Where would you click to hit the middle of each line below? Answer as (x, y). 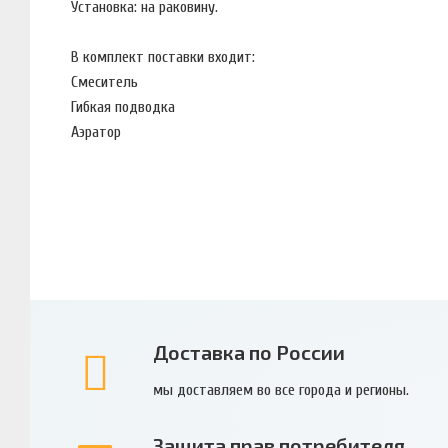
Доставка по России (248, 352)
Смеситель (104, 81)
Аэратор (96, 131)
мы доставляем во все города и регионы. (280, 389)
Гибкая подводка (123, 106)
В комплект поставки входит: (165, 56)
